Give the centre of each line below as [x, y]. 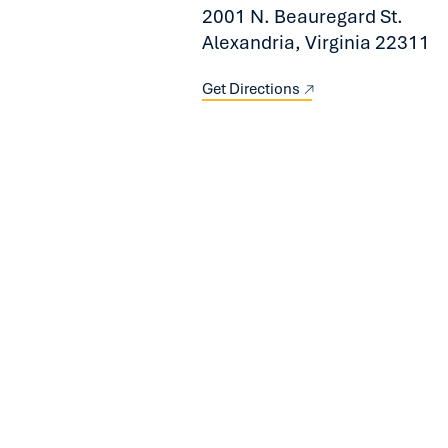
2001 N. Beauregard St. [302, 17]
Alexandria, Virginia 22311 [315, 43]
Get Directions [256, 89]
